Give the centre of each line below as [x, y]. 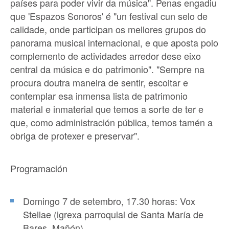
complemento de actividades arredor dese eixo [106, 56]
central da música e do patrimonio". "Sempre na [107, 69]
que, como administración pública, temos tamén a [111, 122]
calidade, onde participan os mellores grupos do [108, 29]
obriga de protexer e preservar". [75, 136]
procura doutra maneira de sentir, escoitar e [99, 83]
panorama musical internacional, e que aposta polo [114, 43]
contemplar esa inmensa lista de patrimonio [99, 96]
